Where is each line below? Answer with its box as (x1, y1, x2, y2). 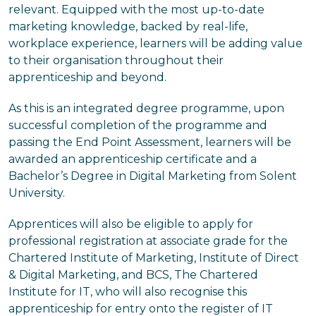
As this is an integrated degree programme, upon (8, 102, 284, 115)
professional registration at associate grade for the (8, 234, 288, 248)
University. (8, 186, 65, 200)
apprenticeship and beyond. (8, 71, 166, 84)
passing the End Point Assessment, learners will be (8, 135, 291, 149)
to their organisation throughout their (8, 54, 224, 67)
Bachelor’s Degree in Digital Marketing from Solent (8, 169, 297, 183)
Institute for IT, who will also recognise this (8, 285, 247, 298)
